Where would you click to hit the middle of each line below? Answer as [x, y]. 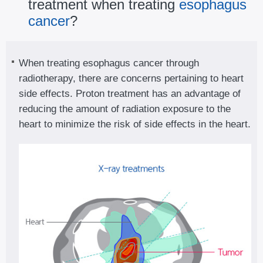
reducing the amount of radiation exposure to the [125, 109]
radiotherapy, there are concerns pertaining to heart [131, 78]
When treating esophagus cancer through [109, 63]
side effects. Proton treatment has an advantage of [130, 93]
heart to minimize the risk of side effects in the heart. [135, 124]
